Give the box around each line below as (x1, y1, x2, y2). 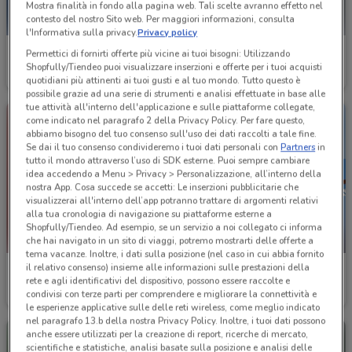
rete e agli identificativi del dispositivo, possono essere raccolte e (26, 274, 291, 288)
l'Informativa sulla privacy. (26, 26, 138, 39)
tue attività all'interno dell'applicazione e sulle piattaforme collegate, (26, 101, 316, 114)
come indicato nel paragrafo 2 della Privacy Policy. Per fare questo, (26, 114, 306, 127)
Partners (280, 141, 316, 154)
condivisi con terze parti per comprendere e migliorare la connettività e (26, 288, 317, 301)
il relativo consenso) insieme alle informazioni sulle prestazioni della (26, 261, 310, 274)
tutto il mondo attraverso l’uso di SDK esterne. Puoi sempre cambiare (26, 154, 310, 167)
